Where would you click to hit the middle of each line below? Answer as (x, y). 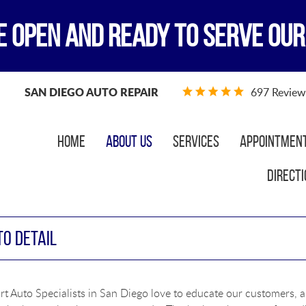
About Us (129, 141)
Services (196, 141)
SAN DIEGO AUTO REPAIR (92, 92)
